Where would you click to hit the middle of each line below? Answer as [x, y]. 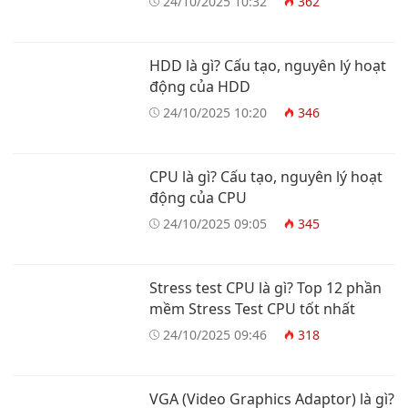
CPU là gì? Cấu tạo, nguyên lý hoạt [266, 176]
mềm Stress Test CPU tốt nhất [252, 308]
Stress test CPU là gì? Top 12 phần [265, 287]
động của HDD [200, 86]
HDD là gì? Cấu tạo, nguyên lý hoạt [268, 65]
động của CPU [198, 197]
